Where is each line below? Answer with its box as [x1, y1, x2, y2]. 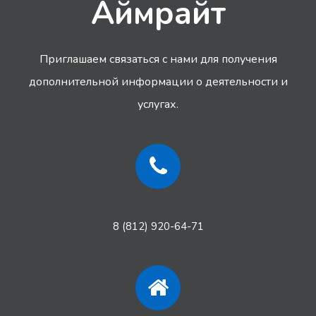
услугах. [138, 97, 178, 113]
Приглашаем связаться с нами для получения [39, 51, 277, 68]
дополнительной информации [28, 74, 193, 90]
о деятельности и [193, 74, 288, 90]
